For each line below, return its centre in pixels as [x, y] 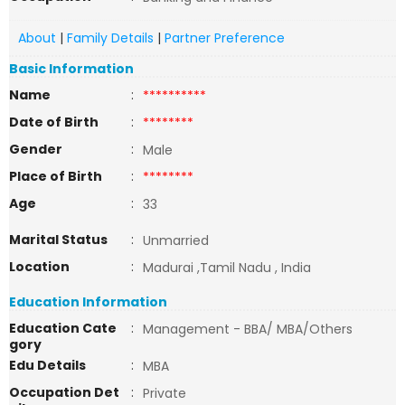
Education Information [88, 302]
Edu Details [47, 365]
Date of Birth [54, 122]
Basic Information [71, 69]
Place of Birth [56, 176]
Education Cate [63, 328]
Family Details [110, 38]
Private [165, 393]
